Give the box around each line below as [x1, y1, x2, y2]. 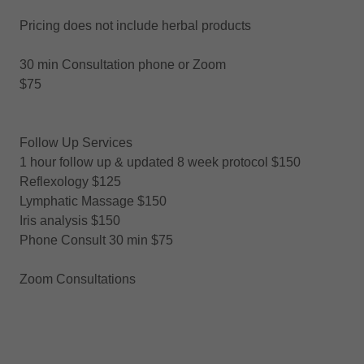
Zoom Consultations [19, 271, 139, 286]
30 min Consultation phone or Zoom [19, 57, 229, 71]
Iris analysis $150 [19, 213, 120, 227]
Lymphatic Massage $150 [19, 193, 167, 208]
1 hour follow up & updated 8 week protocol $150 [19, 154, 301, 169]
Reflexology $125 [19, 174, 121, 188]
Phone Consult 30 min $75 [19, 232, 173, 247]
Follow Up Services [19, 135, 132, 149]
